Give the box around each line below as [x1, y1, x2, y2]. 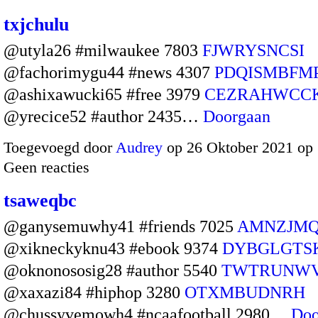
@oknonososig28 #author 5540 [4, 261, 221, 280]
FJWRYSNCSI [202, 41, 305, 60]
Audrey [116, 138, 163, 156]
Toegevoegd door [4, 138, 116, 156]
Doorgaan [203, 107, 270, 126]
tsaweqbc [4, 190, 77, 211]
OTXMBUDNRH [185, 283, 305, 302]
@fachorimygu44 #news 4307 [4, 63, 214, 82]
